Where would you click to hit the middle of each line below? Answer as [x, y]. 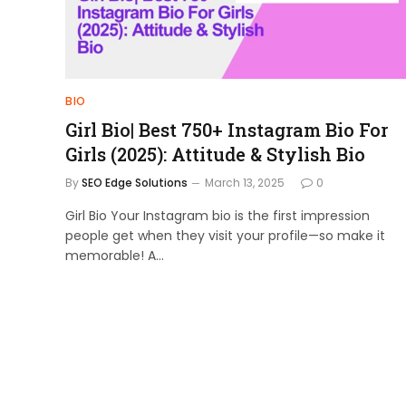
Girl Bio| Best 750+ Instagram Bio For [227, 129]
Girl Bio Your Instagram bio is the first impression [217, 215]
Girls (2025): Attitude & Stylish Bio [215, 154]
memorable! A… [115, 255]
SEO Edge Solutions [135, 182]
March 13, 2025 [245, 182]
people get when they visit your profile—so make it [225, 235]
